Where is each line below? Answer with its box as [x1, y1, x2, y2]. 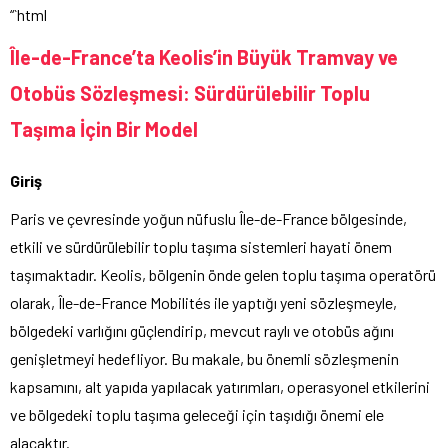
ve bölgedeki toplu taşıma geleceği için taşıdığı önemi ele [10, 404, 384, 424]
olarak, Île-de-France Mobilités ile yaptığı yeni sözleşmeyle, [10, 292, 397, 312]
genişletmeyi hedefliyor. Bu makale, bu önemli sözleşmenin [10, 348, 399, 368]
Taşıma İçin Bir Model [10, 116, 198, 141]
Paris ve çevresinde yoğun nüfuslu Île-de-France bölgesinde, [10, 208, 407, 228]
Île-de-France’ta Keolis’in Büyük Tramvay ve [10, 44, 398, 69]
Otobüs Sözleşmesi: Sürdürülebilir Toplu [10, 80, 370, 105]
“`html [10, 4, 47, 24]
